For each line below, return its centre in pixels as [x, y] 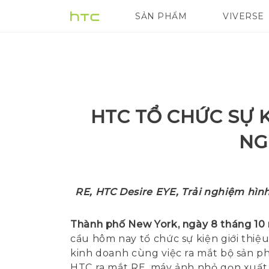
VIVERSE [243, 16]
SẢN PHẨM [161, 16]
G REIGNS [235, 16]
